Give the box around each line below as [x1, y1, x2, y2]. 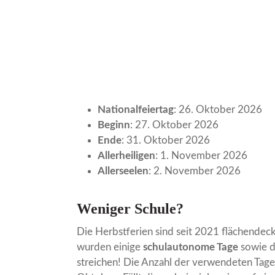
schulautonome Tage [143, 242, 239, 253]
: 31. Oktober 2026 [122, 135, 211, 146]
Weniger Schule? [77, 201, 184, 217]
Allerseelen [98, 166, 149, 177]
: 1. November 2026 [155, 150, 248, 161]
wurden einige [77, 242, 144, 253]
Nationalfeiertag [98, 104, 174, 115]
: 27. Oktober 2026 [130, 120, 219, 131]
